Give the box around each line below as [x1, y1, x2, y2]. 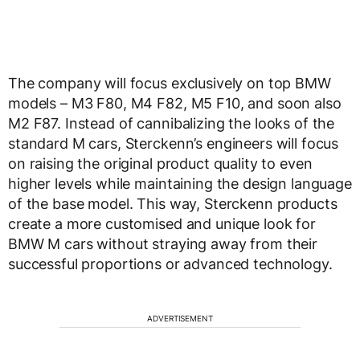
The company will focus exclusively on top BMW [8, 75, 331, 92]
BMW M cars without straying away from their [8, 235, 317, 253]
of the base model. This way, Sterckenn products [8, 195, 337, 213]
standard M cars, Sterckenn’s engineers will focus [8, 135, 339, 153]
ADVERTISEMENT [147, 313, 213, 324]
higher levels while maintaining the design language [8, 175, 352, 193]
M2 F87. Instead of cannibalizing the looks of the [8, 115, 335, 133]
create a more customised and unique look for [8, 215, 316, 233]
